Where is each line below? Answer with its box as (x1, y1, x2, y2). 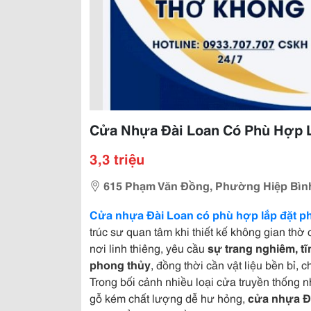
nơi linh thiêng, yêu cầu (90, 239, 208, 255)
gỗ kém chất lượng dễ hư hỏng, (90, 289, 248, 305)
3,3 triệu (90, 149, 144, 168)
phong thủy (90, 256, 151, 272)
